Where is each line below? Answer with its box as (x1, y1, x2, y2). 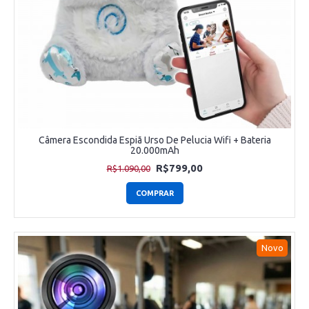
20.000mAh (130, 145, 179, 156)
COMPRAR (135, 189, 174, 197)
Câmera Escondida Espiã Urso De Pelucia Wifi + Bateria (38, 134, 271, 146)
